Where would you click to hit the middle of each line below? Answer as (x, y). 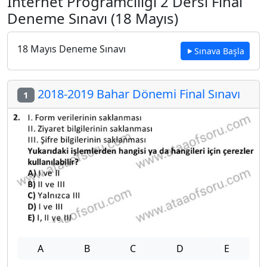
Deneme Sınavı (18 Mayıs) (93, 18)
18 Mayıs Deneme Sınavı (72, 49)
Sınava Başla (219, 51)
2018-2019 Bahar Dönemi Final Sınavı (137, 94)
